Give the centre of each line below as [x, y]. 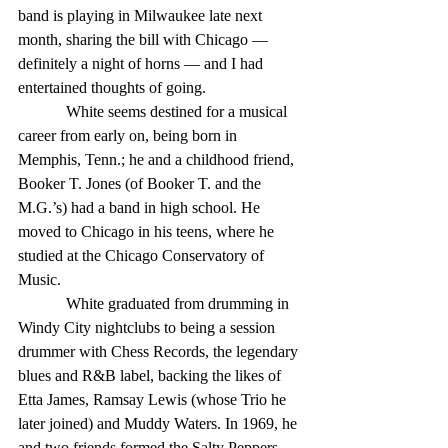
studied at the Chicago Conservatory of [143, 255]
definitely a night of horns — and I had [142, 63]
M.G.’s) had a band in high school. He [141, 207]
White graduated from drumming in [42, 303]
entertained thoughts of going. [114, 87]
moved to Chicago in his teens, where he [148, 231]
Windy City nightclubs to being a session [148, 327]
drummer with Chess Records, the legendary [160, 351]
